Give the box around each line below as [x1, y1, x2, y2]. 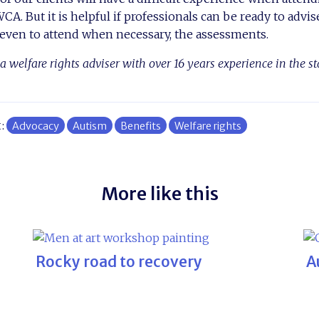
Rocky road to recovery [36, 251, 202, 271]
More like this [100, 182, 219, 205]
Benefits [120, 120, 161, 132]
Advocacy [12, 120, 59, 132]
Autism [73, 120, 107, 132]
